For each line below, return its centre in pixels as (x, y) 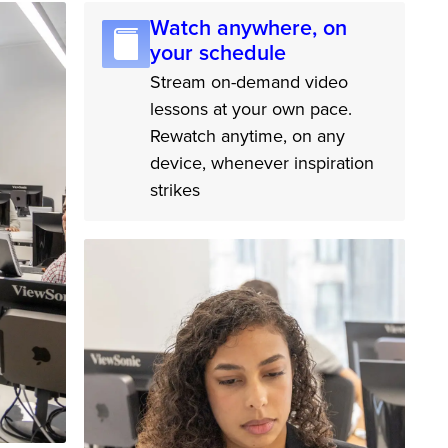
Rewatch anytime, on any (247, 136)
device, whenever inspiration (261, 163)
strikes (174, 190)
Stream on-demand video (248, 82)
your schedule (217, 53)
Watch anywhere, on (248, 28)
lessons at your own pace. (250, 109)
